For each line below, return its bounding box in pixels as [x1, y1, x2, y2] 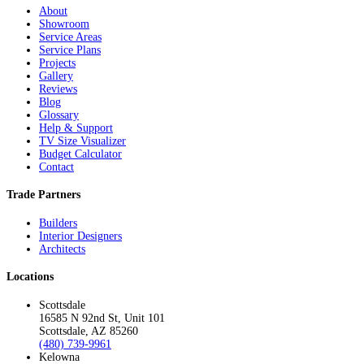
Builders [39, 216, 77, 229]
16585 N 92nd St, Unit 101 [39, 311, 165, 324]
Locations [6, 271, 54, 284]
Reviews [39, 82, 77, 95]
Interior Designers [39, 229, 122, 242]
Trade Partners [6, 188, 80, 201]
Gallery [39, 69, 73, 82]
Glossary [39, 108, 79, 121]
